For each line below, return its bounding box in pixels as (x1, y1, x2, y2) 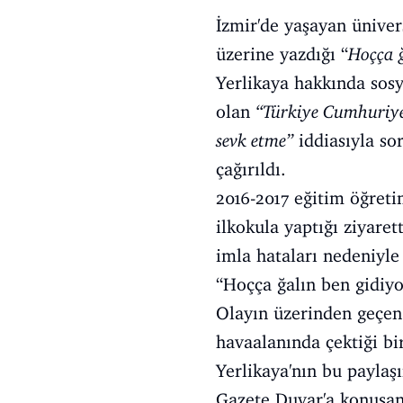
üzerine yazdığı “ (216, 43, 348, 65)
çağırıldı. (216, 158, 286, 180)
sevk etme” (216, 130, 293, 151)
